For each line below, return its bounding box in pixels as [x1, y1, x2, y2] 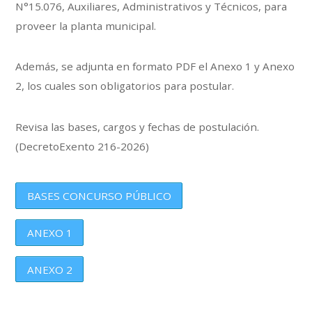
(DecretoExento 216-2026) [15, 139, 150, 153]
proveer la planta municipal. [15, 19, 157, 33]
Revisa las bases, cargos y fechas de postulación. [15, 119, 260, 134]
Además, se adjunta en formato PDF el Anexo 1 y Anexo [15, 59, 295, 74]
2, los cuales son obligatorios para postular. [15, 79, 235, 93]
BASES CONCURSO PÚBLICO [26, 188, 171, 203]
